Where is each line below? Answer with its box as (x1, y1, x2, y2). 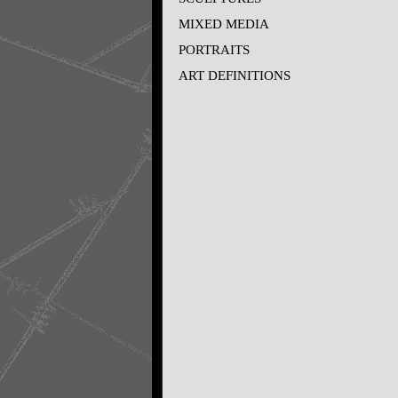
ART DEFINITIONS (179, 68, 291, 83)
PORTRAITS (179, 43, 250, 57)
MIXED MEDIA (179, 17, 269, 31)
